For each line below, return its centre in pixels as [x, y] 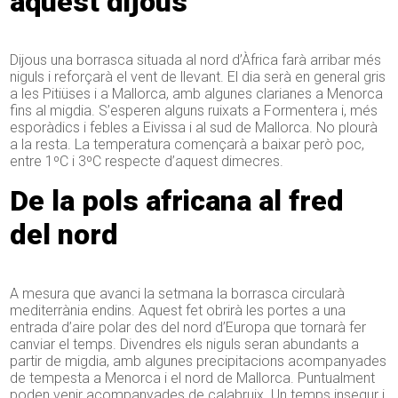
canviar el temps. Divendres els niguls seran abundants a [185, 344]
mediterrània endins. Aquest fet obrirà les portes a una [178, 310]
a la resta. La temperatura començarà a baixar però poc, [187, 145]
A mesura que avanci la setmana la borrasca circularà [178, 293]
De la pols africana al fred [177, 201]
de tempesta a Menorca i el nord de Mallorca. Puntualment [193, 378]
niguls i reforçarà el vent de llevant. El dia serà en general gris [198, 77]
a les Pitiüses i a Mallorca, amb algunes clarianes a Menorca [197, 94]
